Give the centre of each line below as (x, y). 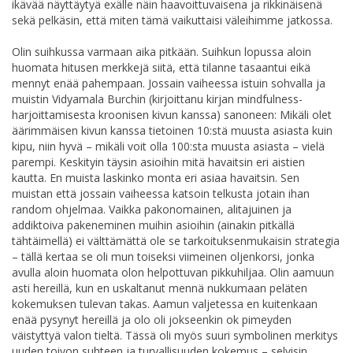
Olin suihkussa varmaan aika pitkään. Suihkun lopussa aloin (162, 51)
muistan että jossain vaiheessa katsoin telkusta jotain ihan (161, 193)
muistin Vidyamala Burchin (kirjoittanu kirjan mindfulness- (157, 98)
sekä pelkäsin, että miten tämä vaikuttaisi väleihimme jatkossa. (172, 20)
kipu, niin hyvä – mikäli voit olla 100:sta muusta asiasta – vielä (168, 146)
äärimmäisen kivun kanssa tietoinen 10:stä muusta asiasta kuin (172, 130)
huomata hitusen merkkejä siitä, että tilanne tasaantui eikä (161, 67)
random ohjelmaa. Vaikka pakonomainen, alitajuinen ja (152, 209)
